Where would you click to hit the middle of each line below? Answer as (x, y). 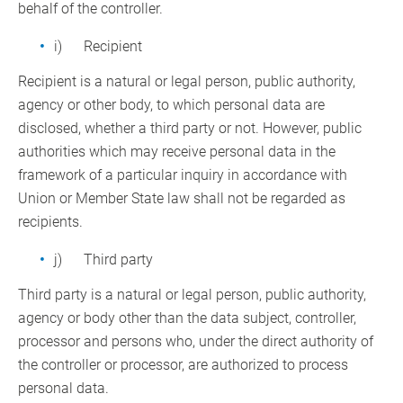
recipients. (50, 222)
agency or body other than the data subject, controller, (187, 318)
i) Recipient (98, 47)
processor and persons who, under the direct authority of (196, 342)
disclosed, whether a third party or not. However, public (190, 129)
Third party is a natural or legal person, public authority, (192, 295)
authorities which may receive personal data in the (177, 152)
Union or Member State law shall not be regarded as (182, 199)
